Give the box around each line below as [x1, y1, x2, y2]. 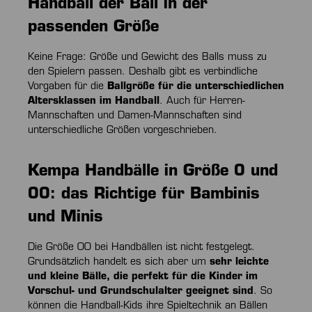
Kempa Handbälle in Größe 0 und [28, 164, 278, 180]
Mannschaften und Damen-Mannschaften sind [28, 111, 242, 122]
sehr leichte [210, 257, 269, 268]
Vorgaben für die [28, 81, 107, 93]
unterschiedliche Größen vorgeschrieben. [28, 125, 217, 136]
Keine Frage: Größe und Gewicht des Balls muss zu [28, 52, 267, 63]
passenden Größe [28, 20, 159, 36]
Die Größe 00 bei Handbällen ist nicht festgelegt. [28, 242, 255, 253]
